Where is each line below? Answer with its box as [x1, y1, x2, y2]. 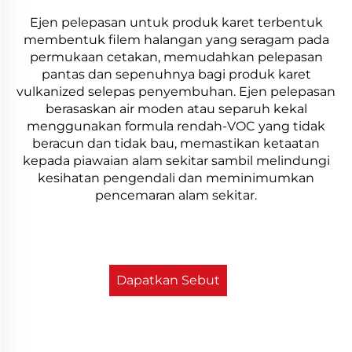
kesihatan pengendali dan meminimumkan [38, 170, 314, 185]
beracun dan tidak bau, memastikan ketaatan [32, 135, 320, 151]
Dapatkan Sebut [116, 272, 220, 288]
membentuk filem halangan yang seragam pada [23, 31, 329, 47]
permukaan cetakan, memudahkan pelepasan [29, 49, 323, 64]
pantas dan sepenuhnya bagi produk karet [41, 66, 311, 82]
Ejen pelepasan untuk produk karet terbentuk [29, 14, 323, 30]
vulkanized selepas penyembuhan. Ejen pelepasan [16, 83, 335, 99]
